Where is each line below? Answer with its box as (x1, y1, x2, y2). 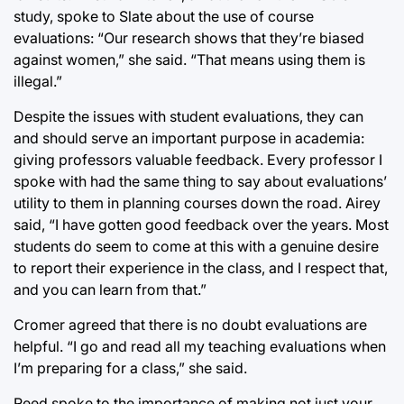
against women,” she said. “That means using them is (14, 50, 365, 69)
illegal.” (14, 71, 62, 90)
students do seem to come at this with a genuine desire (14, 236, 379, 255)
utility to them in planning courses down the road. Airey (14, 193, 381, 212)
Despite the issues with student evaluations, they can (14, 106, 363, 125)
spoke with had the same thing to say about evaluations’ (14, 171, 387, 190)
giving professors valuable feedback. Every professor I (14, 150, 382, 169)
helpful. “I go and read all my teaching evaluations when (14, 336, 386, 355)
